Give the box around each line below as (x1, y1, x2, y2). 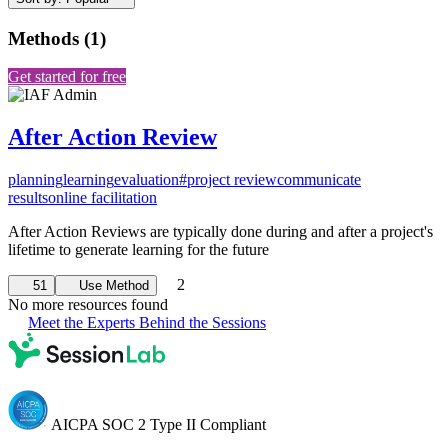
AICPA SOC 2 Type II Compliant (48, 416, 266, 434)
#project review (179, 171, 277, 189)
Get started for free (8, 68, 126, 86)
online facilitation (48, 189, 157, 207)
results (8, 189, 48, 207)
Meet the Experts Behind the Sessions (28, 314, 266, 332)
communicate (277, 171, 361, 189)
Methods (8, 27, 79, 49)
